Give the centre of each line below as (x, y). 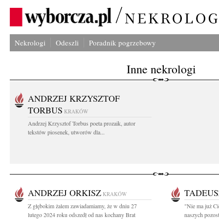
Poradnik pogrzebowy (122, 43)
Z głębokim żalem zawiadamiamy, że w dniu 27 (82, 206)
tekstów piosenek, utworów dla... (66, 132)
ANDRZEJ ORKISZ (65, 193)
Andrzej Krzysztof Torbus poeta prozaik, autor (82, 123)
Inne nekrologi (161, 69)
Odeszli (67, 43)
